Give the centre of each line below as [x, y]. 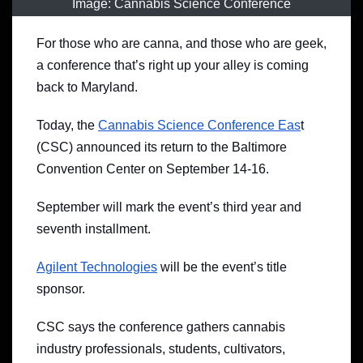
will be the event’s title [222, 267]
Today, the [67, 126]
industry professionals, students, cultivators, [161, 349]
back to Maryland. [87, 88]
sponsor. [61, 289]
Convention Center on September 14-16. [153, 169]
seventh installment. [94, 229]
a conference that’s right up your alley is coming [173, 66]
